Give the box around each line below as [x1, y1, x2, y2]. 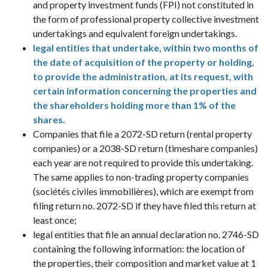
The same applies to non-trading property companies [33, 171, 249, 182]
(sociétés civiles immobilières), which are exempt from [33, 185, 254, 197]
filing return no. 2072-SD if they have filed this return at [33, 200, 256, 211]
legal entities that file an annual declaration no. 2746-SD [33, 229, 259, 240]
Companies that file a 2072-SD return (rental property [33, 128, 252, 139]
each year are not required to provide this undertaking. [33, 157, 253, 168]
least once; [33, 214, 77, 226]
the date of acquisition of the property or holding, [33, 56, 254, 68]
